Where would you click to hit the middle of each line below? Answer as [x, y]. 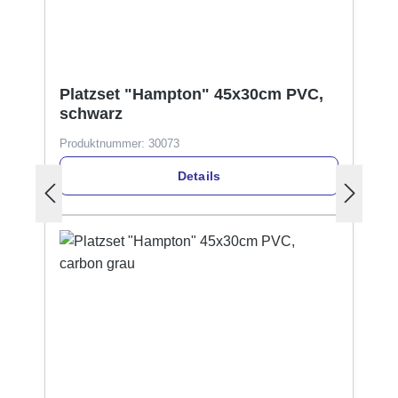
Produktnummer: [104, 143]
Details [199, 175]
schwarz [91, 113]
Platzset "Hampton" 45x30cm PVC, [191, 94]
